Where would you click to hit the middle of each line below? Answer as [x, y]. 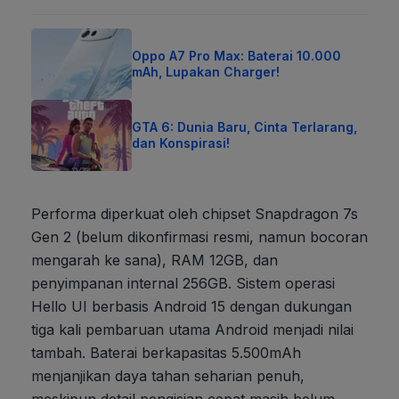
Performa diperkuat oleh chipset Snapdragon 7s [195, 213]
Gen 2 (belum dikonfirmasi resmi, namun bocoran [199, 236]
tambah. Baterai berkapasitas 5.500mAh [166, 352]
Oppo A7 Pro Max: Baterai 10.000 [237, 55]
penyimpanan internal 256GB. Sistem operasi [183, 283]
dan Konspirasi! [181, 142]
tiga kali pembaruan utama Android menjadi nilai [192, 329]
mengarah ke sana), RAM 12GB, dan [155, 260]
